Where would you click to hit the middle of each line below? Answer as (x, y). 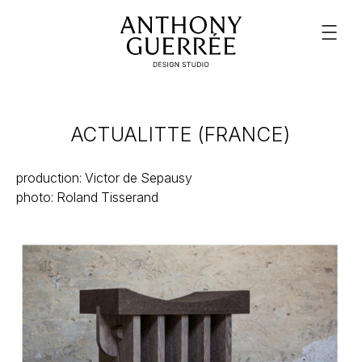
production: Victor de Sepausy (104, 177)
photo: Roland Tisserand (87, 197)
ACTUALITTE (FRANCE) (181, 134)
